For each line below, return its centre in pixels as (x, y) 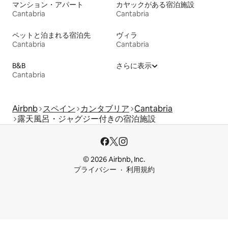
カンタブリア (105, 108)
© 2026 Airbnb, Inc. (114, 159)
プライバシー (95, 169)
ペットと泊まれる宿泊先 (51, 35)
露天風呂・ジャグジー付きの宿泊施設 (87, 119)
